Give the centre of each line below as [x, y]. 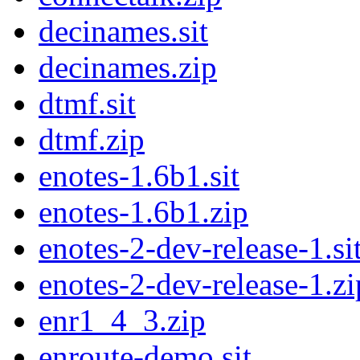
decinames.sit [123, 31]
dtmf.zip [92, 140]
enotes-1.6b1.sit [139, 176]
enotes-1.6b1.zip [143, 212]
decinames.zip [128, 67]
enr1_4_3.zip [122, 321]
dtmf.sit [87, 104]
